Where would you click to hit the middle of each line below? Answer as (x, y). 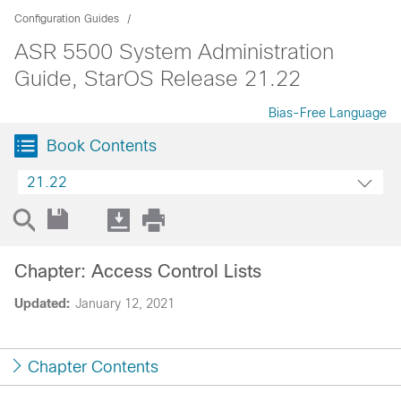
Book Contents (102, 146)
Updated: (42, 303)
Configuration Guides (67, 19)
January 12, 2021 (125, 303)
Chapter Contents (93, 367)
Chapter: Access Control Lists (138, 271)
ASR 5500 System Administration (174, 51)
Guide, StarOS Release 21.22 (158, 78)
